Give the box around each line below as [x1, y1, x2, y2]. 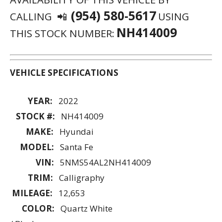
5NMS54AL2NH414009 [58, 156, 153, 168]
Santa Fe [58, 141, 93, 153]
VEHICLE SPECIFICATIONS [10, 66, 118, 78]
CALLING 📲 [10, 9, 67, 23]
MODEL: [10, 141, 58, 153]
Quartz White [58, 202, 112, 214]
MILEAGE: [10, 187, 56, 199]
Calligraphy [57, 171, 107, 183]
